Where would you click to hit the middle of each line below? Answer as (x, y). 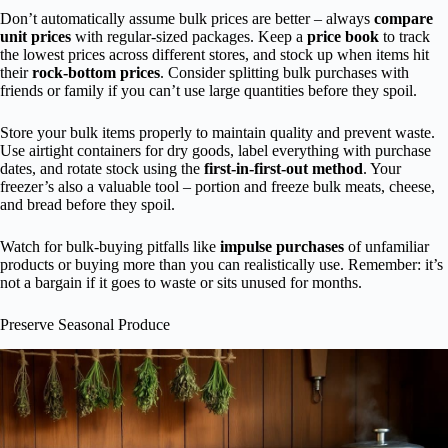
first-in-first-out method (283, 168)
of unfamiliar (386, 246)
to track (404, 36)
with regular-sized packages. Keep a (189, 36)
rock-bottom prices (96, 72)
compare (403, 18)
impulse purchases (282, 246)
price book (343, 36)
